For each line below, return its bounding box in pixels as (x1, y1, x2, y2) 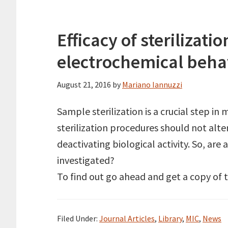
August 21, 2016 (57, 79, 111, 90)
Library (158, 213, 182, 223)
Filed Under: (57, 213, 99, 223)
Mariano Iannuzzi (122, 79, 182, 90)
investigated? (57, 154, 115, 166)
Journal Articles (99, 213, 155, 223)
